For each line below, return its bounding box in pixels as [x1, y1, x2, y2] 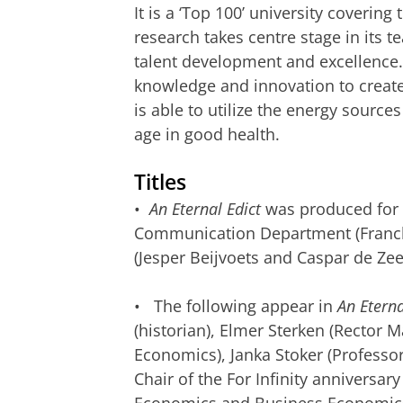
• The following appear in [134, 295, 337, 318]
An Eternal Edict [149, 198, 261, 220]
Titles [134, 167, 186, 196]
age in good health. [134, 122, 280, 145]
